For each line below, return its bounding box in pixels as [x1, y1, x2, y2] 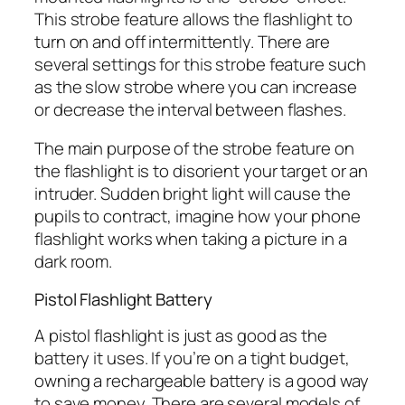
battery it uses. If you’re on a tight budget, [34, 346, 350, 371]
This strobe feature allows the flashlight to [34, 6, 353, 31]
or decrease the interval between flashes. [34, 97, 346, 121]
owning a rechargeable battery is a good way [34, 369, 369, 393]
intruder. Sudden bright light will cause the [34, 182, 351, 206]
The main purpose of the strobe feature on [34, 137, 354, 161]
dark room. [34, 250, 113, 274]
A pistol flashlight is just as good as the [34, 324, 327, 348]
